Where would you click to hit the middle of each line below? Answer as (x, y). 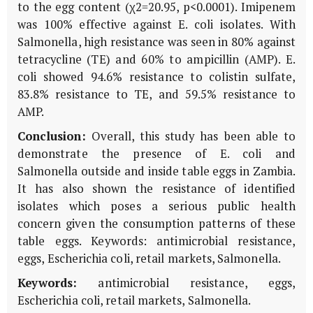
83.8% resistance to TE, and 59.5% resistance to (156, 94)
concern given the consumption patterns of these (156, 223)
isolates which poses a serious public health (156, 206)
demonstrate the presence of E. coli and (156, 153)
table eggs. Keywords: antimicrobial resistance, (156, 241)
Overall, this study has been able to (190, 136)
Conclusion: (52, 136)
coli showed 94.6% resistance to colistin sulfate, (156, 77)
